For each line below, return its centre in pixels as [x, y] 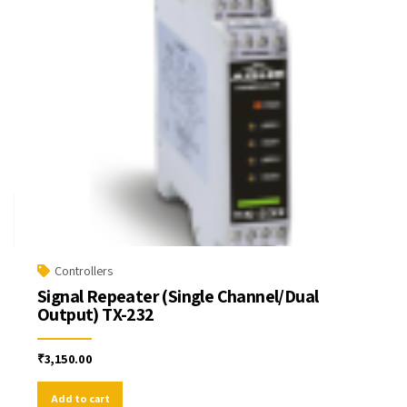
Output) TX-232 [96, 315]
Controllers [84, 271]
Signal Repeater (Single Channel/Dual [178, 297]
